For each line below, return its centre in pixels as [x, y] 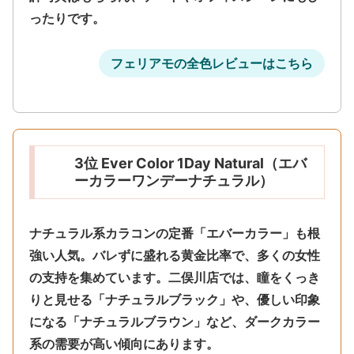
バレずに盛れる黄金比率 [162, 256]
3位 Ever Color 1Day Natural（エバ [190, 164]
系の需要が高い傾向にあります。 [124, 344]
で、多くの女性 [276, 256]
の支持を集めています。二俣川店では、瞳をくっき [175, 278]
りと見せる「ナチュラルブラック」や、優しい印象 [175, 300]
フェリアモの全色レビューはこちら [212, 63]
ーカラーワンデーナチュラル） [174, 181]
